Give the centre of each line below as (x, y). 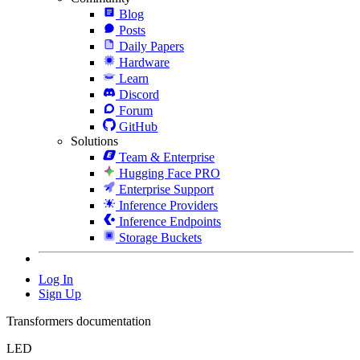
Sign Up (60, 293)
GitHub (139, 126)
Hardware (144, 62)
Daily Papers (151, 46)
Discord (139, 94)
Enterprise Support (166, 189)
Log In (56, 279)
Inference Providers (168, 205)
